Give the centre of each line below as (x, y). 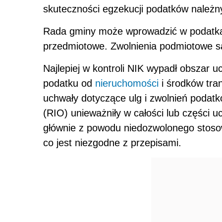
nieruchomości (127, 83)
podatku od (69, 83)
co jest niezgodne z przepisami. (112, 143)
